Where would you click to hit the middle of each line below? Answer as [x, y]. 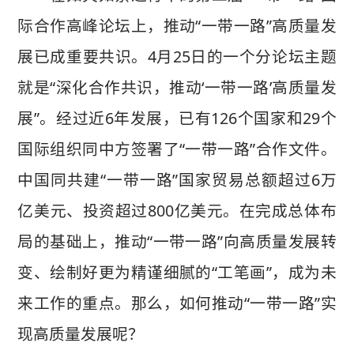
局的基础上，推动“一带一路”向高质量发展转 [177, 241]
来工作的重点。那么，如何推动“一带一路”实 [177, 303]
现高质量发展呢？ [81, 334]
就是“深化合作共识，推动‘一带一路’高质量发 [177, 87]
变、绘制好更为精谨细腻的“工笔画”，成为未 [177, 272]
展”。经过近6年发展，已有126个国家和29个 [177, 118]
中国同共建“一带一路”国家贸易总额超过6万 [177, 180]
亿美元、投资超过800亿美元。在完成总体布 [177, 211]
